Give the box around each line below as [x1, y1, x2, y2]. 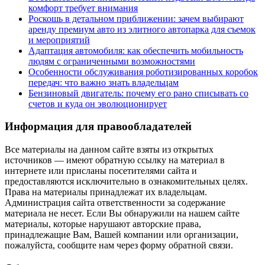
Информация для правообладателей [5, 120, 192, 133]
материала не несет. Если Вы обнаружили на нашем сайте [5, 208, 240, 219]
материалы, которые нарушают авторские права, [5, 219, 201, 230]
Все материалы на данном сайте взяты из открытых [5, 144, 214, 155]
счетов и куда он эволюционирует [28, 98, 167, 109]
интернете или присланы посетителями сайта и [5, 166, 197, 176]
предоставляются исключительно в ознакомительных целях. [5, 176, 248, 187]
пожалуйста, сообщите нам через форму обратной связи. [5, 240, 233, 251]
